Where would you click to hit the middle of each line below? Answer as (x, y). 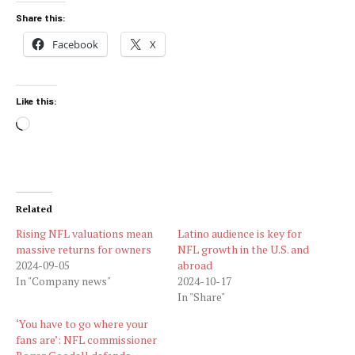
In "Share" (201, 296)
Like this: (36, 101)
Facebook (75, 44)
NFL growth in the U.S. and (243, 249)
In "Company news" (63, 281)
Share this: (41, 17)
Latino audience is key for (240, 233)
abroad (195, 265)
